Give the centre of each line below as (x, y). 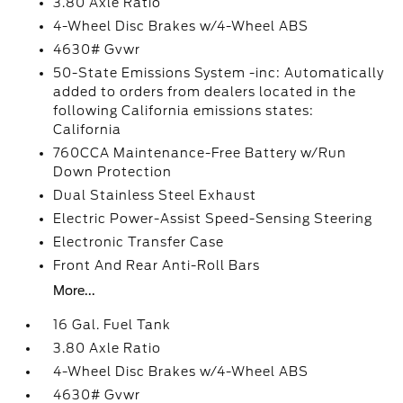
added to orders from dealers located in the (205, 92)
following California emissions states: (184, 111)
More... (75, 291)
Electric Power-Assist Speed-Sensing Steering (213, 219)
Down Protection (113, 172)
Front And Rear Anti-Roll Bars (157, 265)
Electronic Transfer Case (139, 242)
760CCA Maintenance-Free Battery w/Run (200, 153)
